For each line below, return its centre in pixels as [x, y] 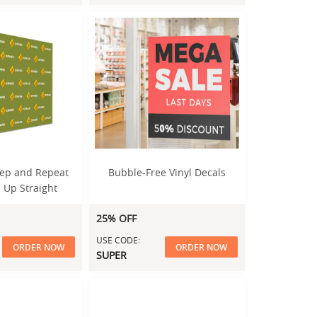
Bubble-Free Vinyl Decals [167, 172]
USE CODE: [118, 240]
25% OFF [116, 218]
